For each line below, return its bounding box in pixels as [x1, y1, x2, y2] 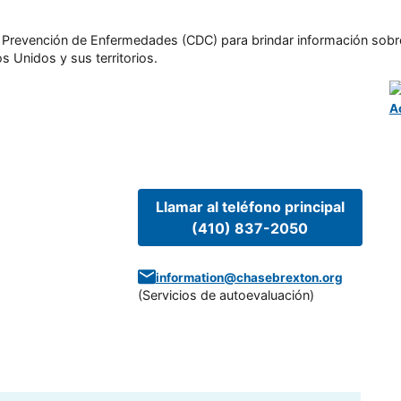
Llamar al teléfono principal [155, 197, 345, 216]
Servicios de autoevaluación [141, 286, 310, 303]
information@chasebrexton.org [155, 269, 343, 285]
